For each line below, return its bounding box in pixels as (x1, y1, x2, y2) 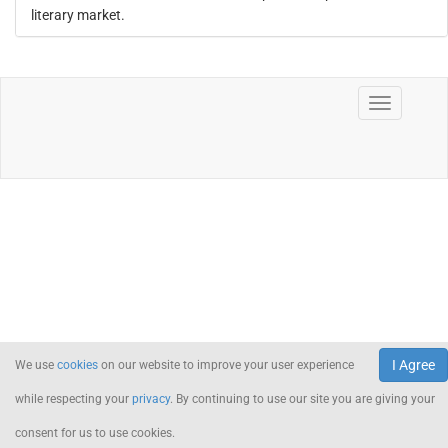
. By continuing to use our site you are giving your (170, 392, 435, 406)
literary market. (31, 7, 125, 23)
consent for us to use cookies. (15, 426, 175, 440)
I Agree (392, 357, 435, 373)
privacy (132, 392, 170, 406)
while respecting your (15, 392, 132, 406)
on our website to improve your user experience (98, 358, 354, 372)
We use (15, 358, 57, 372)
